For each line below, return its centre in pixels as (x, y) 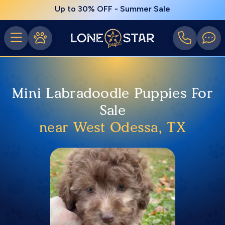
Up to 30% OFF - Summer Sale (113, 9)
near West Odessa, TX (113, 127)
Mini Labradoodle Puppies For (113, 93)
